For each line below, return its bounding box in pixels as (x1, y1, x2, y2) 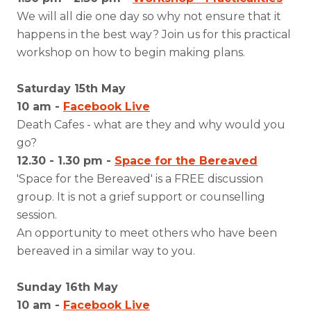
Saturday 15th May (17, 82, 126, 95)
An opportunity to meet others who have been (17, 226, 277, 239)
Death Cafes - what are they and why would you (17, 118, 285, 131)
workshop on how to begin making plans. (17, 46, 245, 59)
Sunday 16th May (17, 280, 118, 294)
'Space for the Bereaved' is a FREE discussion (17, 172, 263, 185)
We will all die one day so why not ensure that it (17, 10, 281, 23)
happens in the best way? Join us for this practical (17, 28, 291, 41)
